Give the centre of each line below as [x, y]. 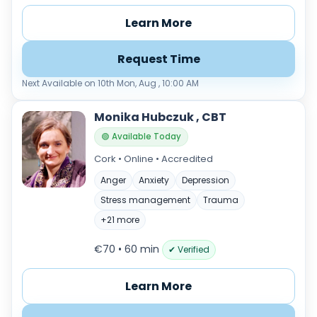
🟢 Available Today [141, 137]
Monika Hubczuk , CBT [160, 117]
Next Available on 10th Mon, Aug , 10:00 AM [110, 83]
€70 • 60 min [128, 249]
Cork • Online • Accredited [154, 159]
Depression [206, 180]
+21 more [120, 220]
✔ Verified [189, 249]
